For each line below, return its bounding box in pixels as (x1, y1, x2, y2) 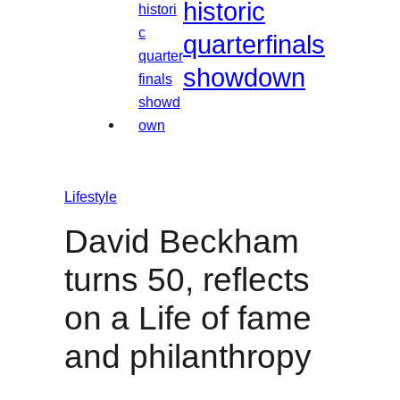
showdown (183, 62, 305, 92)
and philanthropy (64, 338, 312, 376)
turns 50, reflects (64, 262, 310, 299)
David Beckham (64, 223, 299, 261)
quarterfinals (183, 29, 325, 59)
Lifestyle (64, 188, 117, 205)
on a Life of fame (64, 300, 312, 337)
